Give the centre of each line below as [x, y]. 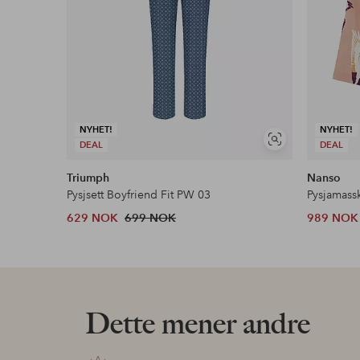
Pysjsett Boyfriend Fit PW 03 [139, 194]
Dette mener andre [197, 323]
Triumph [88, 177]
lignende [294, 159]
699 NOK [151, 217]
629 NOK [93, 217]
